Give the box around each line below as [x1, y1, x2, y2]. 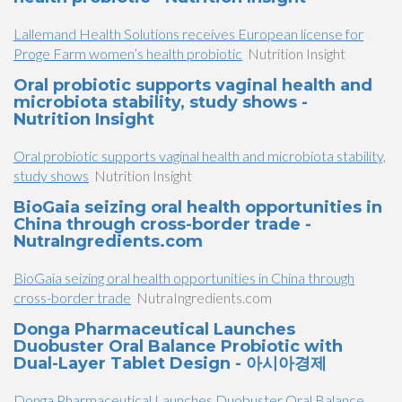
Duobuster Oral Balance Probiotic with [13, 336, 343, 356]
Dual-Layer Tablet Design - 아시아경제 [13, 354, 327, 373]
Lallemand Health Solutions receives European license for [13, 25, 363, 42]
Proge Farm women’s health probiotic [13, 45, 242, 62]
